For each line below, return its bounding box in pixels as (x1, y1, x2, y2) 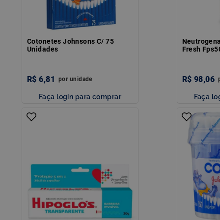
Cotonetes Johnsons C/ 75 (27, 37, 114, 45)
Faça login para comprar (39, 92, 121, 101)
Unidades (27, 45, 58, 53)
